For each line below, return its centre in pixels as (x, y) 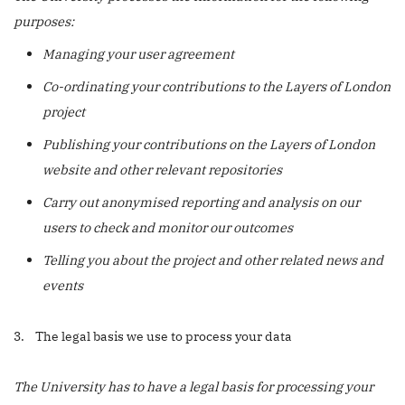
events (63, 285)
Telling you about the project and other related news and (213, 260)
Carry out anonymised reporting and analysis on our (201, 202)
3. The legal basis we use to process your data (153, 336)
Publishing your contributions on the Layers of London (209, 144)
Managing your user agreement (138, 54)
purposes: (44, 21)
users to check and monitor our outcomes (168, 227)
